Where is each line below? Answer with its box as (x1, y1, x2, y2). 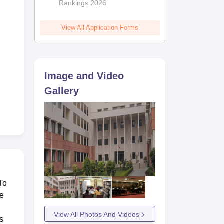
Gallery (44, 85, 79, 96)
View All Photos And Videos (53, 210, 139, 219)
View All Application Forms (61, 23, 139, 31)
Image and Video (44, 70, 124, 81)
